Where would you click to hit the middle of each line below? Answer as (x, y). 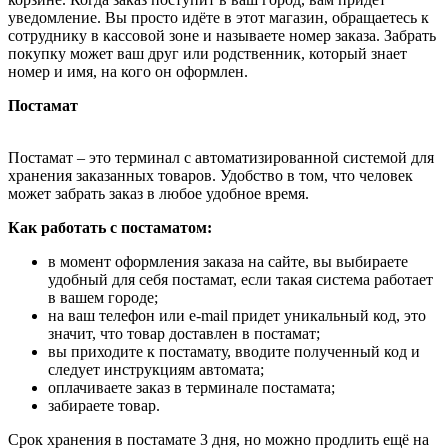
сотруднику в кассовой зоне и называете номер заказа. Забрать (222, 35)
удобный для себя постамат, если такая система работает (240, 279)
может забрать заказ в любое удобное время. (158, 193)
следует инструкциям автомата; (156, 369)
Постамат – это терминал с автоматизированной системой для (221, 157)
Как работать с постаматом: (110, 227)
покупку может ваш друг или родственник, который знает (207, 53)
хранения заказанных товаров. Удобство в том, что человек (210, 175)
